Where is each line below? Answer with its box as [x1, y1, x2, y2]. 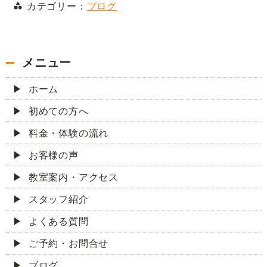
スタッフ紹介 [28, 192, 89, 206]
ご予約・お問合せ [28, 236, 109, 250]
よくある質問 [28, 214, 89, 228]
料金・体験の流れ [28, 126, 109, 140]
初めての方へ [28, 104, 89, 118]
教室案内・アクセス [28, 170, 119, 184]
